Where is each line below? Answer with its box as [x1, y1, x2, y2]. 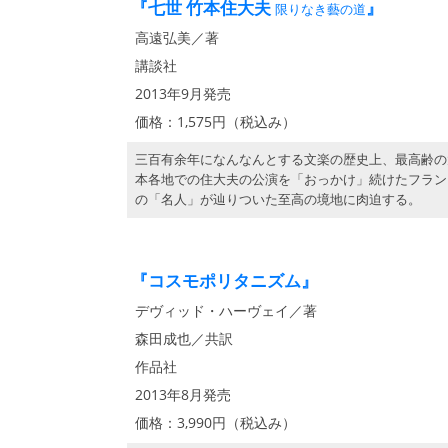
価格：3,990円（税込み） [135, 413, 296, 432]
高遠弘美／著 [135, 28, 219, 47]
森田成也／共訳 [135, 329, 233, 348]
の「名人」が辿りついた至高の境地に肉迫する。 [135, 191, 421, 208]
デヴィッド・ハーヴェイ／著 [135, 301, 317, 320]
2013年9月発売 [135, 84, 231, 103]
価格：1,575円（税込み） [135, 112, 296, 131]
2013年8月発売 [135, 385, 231, 404]
